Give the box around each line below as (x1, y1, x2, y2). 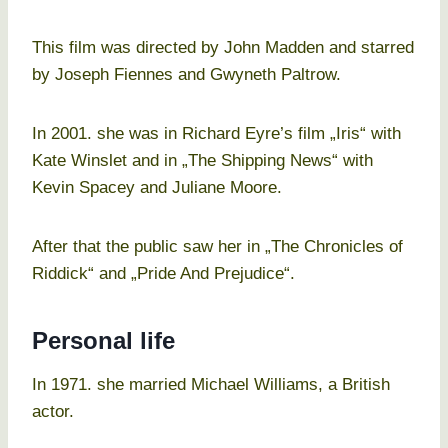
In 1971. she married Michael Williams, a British (32, 375, 390, 395)
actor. (32, 402, 74, 422)
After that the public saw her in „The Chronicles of (32, 237, 403, 257)
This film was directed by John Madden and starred (32, 38, 414, 58)
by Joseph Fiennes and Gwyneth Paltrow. (32, 65, 341, 85)
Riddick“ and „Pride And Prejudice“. (32, 264, 295, 284)
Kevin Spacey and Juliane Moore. (32, 178, 282, 198)
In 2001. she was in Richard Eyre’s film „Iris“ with (32, 124, 401, 144)
